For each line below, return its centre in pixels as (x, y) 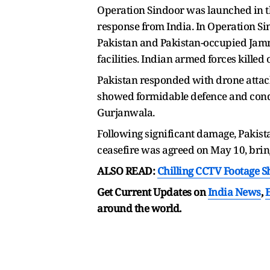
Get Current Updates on (152, 192)
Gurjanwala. (126, 113)
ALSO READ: (127, 171)
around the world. (139, 209)
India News (234, 192)
